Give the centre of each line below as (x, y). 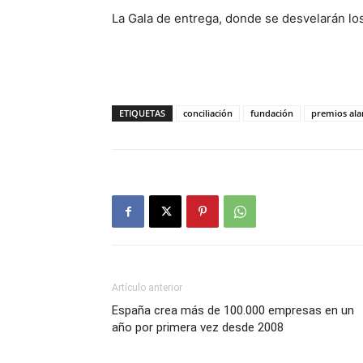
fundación (272, 113)
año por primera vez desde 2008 (198, 328)
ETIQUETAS (142, 113)
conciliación (208, 113)
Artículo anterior (147, 288)
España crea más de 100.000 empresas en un (233, 311)
